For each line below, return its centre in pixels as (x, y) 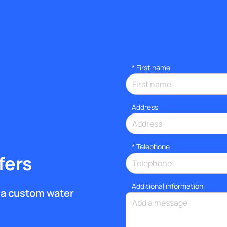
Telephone (153, 146)
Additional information (167, 186)
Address (145, 107)
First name (153, 67)
